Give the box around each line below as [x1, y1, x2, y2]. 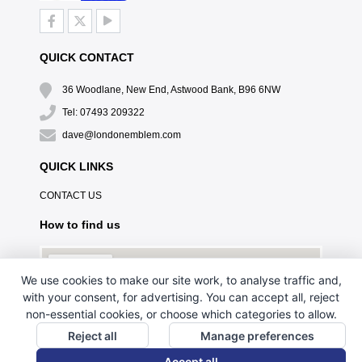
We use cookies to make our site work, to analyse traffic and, [20, 273, 342, 287]
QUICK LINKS [39, 159, 113, 173]
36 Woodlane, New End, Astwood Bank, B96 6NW [61, 83, 280, 95]
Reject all [68, 329, 117, 343]
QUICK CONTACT [39, 50, 134, 64]
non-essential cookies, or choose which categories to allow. [25, 307, 337, 321]
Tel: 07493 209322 [61, 106, 145, 118]
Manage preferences [200, 329, 314, 343]
